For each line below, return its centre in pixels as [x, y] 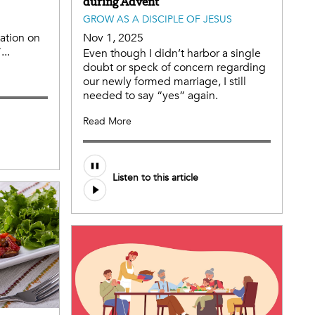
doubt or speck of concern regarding [174, 67]
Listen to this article [155, 178]
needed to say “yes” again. [150, 95]
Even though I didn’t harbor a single [172, 53]
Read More [107, 121]
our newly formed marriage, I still [165, 81]
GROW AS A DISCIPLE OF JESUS [157, 19]
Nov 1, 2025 [113, 38]
